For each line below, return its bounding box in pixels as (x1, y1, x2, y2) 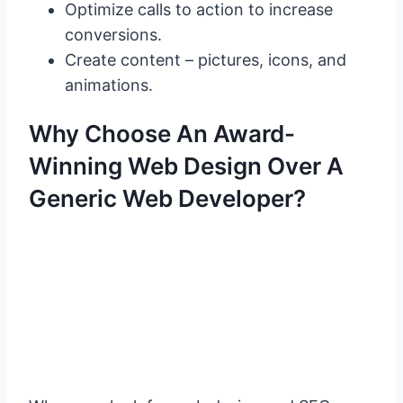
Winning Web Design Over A (29, 152, 344, 181)
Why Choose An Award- (29, 120, 295, 148)
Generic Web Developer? (29, 184, 306, 213)
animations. (65, 76, 153, 95)
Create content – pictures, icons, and (65, 50, 346, 70)
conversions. (65, 25, 162, 45)
